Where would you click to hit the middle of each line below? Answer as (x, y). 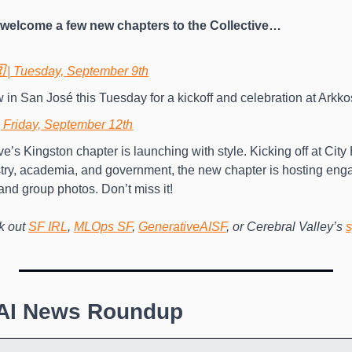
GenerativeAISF (182, 227)
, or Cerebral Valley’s (286, 227)
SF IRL (48, 227)
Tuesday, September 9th (81, 71)
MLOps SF (103, 227)
